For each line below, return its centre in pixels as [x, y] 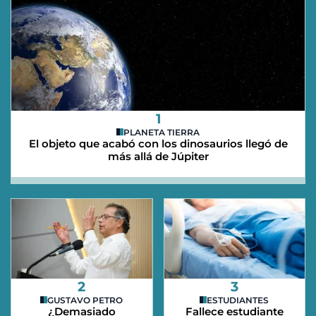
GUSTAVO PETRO [85, 300]
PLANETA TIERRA [162, 132]
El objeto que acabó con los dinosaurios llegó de [158, 143]
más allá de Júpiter [158, 156]
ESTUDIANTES [238, 300]
